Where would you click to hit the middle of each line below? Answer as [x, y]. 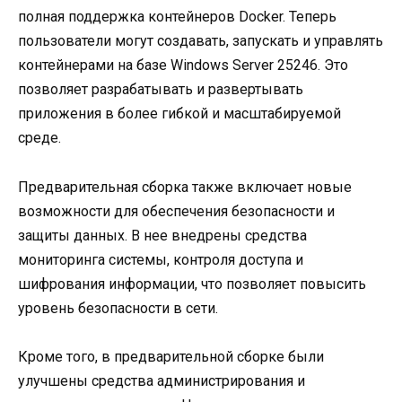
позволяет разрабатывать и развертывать [161, 90]
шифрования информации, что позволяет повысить [192, 284]
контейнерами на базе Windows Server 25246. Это [183, 66]
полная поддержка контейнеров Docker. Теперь [177, 17]
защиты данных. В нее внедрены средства [162, 235]
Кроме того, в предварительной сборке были [171, 356]
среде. [39, 138]
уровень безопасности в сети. [118, 308]
